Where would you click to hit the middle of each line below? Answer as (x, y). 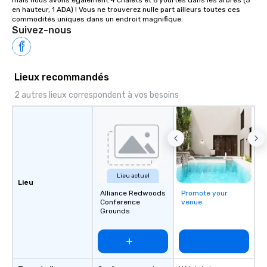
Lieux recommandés (62, 77)
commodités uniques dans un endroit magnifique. (97, 19)
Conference (120, 202)
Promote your (204, 193)
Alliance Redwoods (133, 193)
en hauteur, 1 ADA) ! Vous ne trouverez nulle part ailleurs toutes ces (126, 10)
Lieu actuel (133, 176)
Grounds (115, 211)
